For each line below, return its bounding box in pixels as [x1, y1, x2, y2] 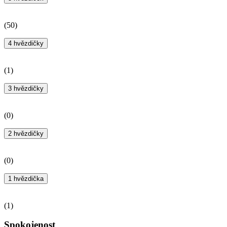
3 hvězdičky [8, 84, 44, 92]
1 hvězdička [8, 174, 44, 182]
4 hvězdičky [8, 39, 44, 47]
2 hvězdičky [8, 129, 44, 137]
